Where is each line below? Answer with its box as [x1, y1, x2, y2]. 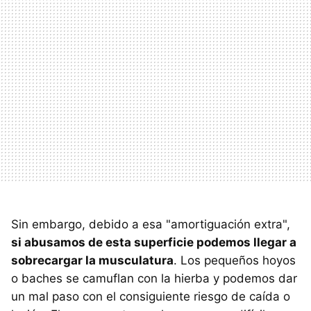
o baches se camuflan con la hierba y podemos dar [11, 271, 297, 285]
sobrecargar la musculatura [11, 253, 174, 267]
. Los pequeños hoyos [174, 253, 296, 267]
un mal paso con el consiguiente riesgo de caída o [11, 289, 290, 303]
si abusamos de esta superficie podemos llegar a [11, 235, 296, 249]
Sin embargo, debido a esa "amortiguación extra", [11, 217, 290, 231]
